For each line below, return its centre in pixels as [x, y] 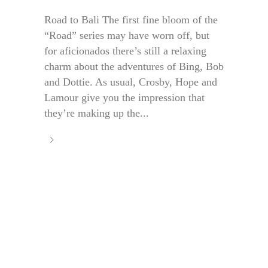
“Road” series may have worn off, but [127, 36]
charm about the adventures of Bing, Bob [134, 67]
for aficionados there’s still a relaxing [125, 51]
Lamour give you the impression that [124, 98]
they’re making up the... [97, 113]
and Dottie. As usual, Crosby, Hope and [131, 82]
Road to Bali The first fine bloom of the [131, 20]
